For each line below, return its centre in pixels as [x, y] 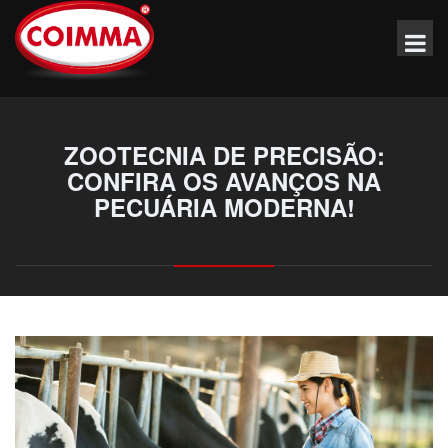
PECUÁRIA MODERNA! [224, 207]
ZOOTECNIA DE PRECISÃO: [224, 155]
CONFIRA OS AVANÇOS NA [224, 181]
